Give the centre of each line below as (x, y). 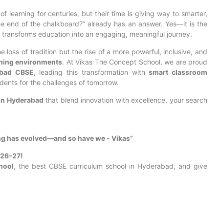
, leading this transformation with (91, 72)
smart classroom (178, 72)
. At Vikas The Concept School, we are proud (135, 62)
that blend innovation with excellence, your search (125, 100)
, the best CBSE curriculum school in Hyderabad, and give (110, 166)
